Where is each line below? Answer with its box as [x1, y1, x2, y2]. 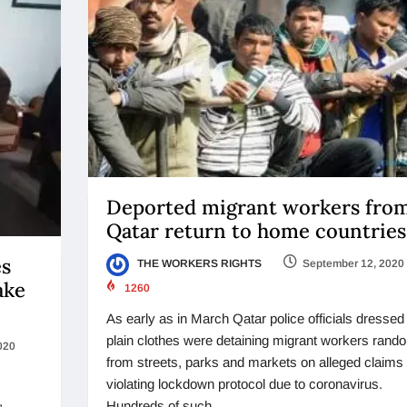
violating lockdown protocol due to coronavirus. [105, 375, 382, 392]
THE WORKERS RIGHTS [134, 257, 262, 271]
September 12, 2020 [302, 257, 404, 271]
